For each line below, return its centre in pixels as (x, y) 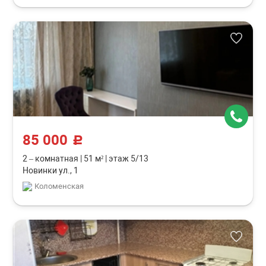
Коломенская (59, 186)
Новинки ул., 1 (51, 170)
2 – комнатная (52, 159)
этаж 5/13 (128, 159)
